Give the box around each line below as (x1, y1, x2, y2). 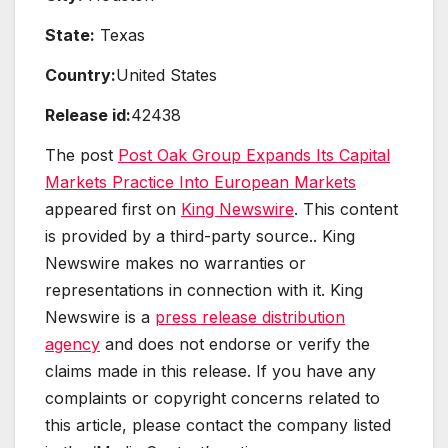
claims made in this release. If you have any (45, 360, 376, 381)
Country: (45, 64, 116, 85)
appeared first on (45, 198, 181, 219)
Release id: (45, 104, 131, 125)
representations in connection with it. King (45, 279, 363, 300)
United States (116, 64, 217, 85)
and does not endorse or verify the (100, 333, 370, 354)
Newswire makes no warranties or (45, 252, 306, 273)
